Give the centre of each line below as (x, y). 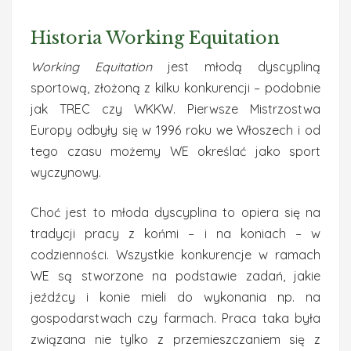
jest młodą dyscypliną (236, 67)
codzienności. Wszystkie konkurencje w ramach (175, 255)
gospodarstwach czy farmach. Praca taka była (175, 318)
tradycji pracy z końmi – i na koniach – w (175, 233)
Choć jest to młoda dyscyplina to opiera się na (175, 212)
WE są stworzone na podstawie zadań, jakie (175, 276)
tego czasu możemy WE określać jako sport (175, 151)
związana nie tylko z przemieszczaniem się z (175, 339)
